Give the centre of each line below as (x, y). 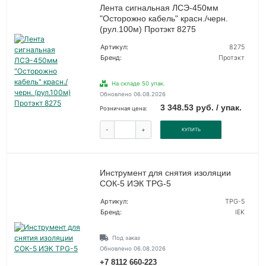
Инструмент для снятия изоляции (165, 173)
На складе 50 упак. (138, 84)
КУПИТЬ (191, 130)
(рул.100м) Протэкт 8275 (148, 29)
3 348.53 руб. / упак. (201, 108)
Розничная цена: (123, 109)
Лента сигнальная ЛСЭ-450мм (159, 8)
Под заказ (126, 238)
